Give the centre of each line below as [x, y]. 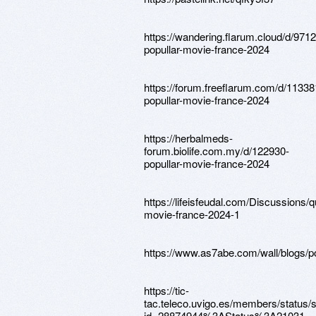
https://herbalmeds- [188, 138]
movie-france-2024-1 [192, 214]
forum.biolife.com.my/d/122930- [217, 151]
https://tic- [166, 290]
